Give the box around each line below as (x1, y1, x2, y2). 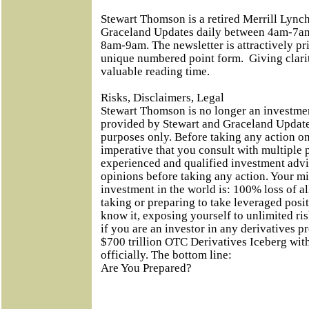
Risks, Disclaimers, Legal (101, 91, 224, 104)
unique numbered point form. (101, 52, 243, 65)
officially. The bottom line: (101, 248, 232, 261)
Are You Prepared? (101, 261, 192, 275)
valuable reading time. (101, 65, 210, 78)
